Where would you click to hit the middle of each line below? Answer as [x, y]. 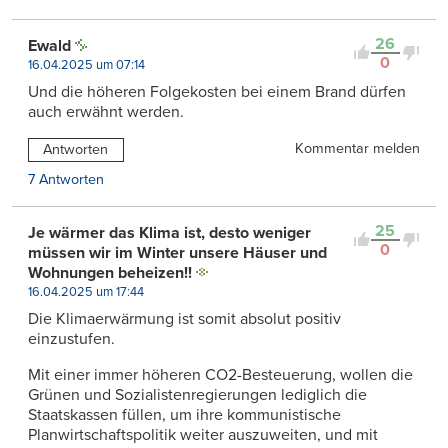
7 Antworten [66, 179]
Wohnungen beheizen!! [110, 272]
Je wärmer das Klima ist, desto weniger [169, 232]
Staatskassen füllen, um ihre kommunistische [184, 414]
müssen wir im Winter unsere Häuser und [177, 252]
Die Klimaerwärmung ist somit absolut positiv [184, 318]
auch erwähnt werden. [106, 111]
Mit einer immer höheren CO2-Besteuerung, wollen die [220, 374]
